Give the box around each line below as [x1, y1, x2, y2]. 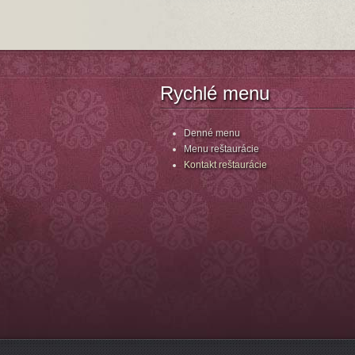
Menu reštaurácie [184, 143, 259, 155]
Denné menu [184, 128, 240, 139]
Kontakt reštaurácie [184, 159, 267, 170]
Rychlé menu [160, 82, 269, 104]
